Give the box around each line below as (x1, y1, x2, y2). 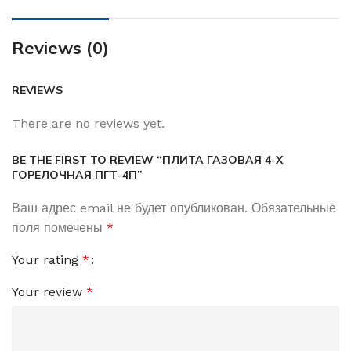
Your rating (12, 252, 82, 268)
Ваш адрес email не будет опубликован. (12, 201, 248, 216)
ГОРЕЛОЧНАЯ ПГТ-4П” (12, 168, 143, 183)
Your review (12, 284, 86, 300)
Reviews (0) (12, 37, 109, 60)
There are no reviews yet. (12, 116, 165, 132)
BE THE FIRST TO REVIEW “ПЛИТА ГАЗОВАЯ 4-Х (12, 153, 283, 168)
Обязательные (251, 201, 336, 216)
